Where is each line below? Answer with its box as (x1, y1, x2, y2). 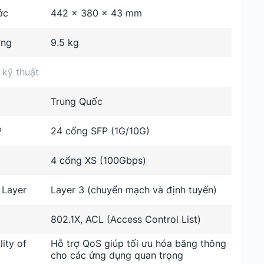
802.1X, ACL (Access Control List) (51, 213, 202, 225)
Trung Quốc (51, 95, 103, 107)
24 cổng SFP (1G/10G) (51, 125, 150, 137)
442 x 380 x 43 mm (51, 7, 143, 19)
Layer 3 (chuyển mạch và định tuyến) (51, 184, 217, 196)
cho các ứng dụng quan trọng (51, 249, 184, 261)
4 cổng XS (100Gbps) (51, 154, 147, 166)
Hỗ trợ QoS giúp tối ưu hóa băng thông (51, 237, 227, 249)
